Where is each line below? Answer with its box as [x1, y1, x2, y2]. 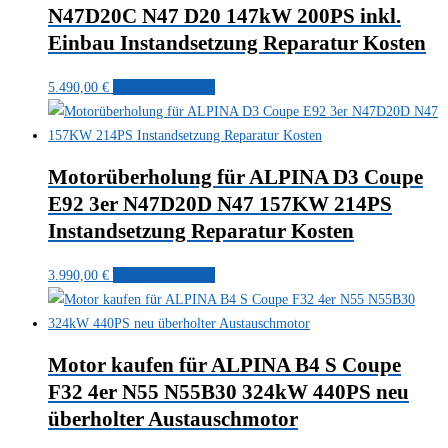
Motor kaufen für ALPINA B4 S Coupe [48, 353, 401, 378]
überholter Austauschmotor [48, 407, 298, 432]
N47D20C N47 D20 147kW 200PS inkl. [48, 4, 401, 29]
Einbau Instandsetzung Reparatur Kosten [48, 31, 426, 56]
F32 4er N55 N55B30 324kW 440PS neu [48, 380, 409, 405]
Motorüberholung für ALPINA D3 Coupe [48, 165, 423, 190]
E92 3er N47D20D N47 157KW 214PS [48, 192, 392, 217]
